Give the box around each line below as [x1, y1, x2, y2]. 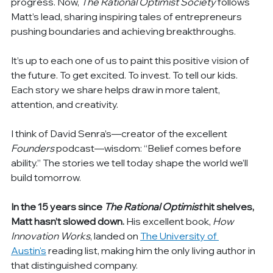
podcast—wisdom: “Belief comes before [54, 141, 244, 154]
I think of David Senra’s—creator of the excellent [11, 127, 230, 140]
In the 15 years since [11, 200, 105, 213]
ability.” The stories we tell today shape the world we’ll [11, 156, 250, 169]
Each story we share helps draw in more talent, [11, 83, 222, 96]
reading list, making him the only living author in [46, 244, 258, 257]
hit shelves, [202, 200, 257, 213]
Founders [11, 141, 55, 154]
